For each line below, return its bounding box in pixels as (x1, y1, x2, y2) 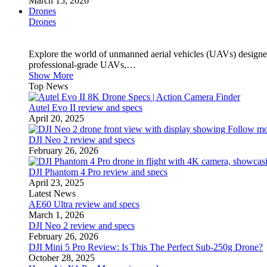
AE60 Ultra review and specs (29, 199, 139, 209)
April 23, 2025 (29, 178, 84, 188)
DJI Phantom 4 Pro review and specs (29, 167, 167, 177)
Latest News (29, 188, 76, 198)
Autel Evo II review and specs (29, 103, 142, 113)
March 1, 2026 (29, 210, 84, 220)
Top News (29, 81, 68, 91)
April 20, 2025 (29, 113, 84, 123)
